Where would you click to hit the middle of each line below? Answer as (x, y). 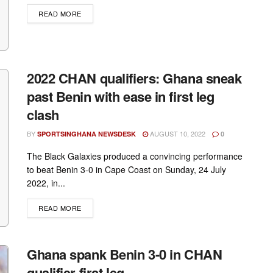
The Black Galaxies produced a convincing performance (135, 156)
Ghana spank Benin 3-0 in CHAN (125, 254)
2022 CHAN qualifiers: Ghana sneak (134, 78)
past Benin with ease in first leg (121, 96)
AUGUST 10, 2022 (177, 133)
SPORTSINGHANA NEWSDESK (87, 133)
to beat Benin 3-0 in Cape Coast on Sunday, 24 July (126, 169)
